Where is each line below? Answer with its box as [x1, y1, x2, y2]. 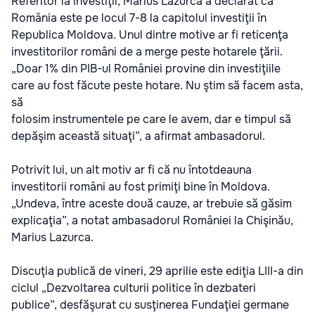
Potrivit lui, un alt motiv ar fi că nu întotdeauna [11, 162, 252, 177]
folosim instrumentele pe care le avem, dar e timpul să [11, 111, 291, 127]
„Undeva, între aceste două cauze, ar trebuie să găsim [11, 195, 292, 211]
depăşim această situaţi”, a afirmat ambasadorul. [11, 128, 265, 143]
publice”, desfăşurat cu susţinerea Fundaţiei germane [11, 297, 289, 312]
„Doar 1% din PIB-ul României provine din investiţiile [11, 60, 281, 76]
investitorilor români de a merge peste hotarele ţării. [11, 44, 283, 59]
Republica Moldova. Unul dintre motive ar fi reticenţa [11, 27, 288, 42]
